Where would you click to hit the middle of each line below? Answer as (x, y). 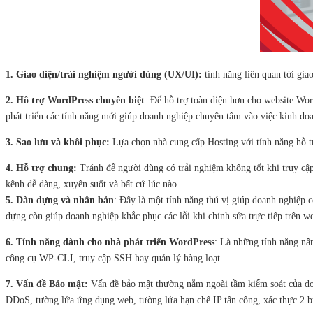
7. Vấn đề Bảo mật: (47, 284)
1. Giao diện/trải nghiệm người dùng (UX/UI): (105, 74)
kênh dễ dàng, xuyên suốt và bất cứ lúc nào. (93, 184)
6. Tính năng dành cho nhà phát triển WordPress (110, 242)
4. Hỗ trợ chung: (41, 168)
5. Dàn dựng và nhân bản (60, 200)
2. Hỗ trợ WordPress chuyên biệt (75, 100)
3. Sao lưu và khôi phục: (58, 142)
